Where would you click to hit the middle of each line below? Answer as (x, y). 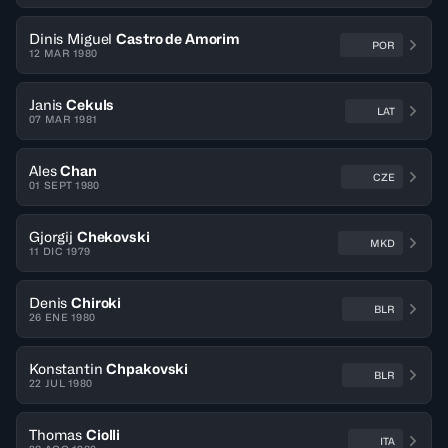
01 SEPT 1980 (64, 185)
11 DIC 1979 (60, 251)
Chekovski (113, 236)
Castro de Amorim (178, 38)
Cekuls (90, 104)
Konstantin (66, 368)
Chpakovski (147, 368)
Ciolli (103, 434)
